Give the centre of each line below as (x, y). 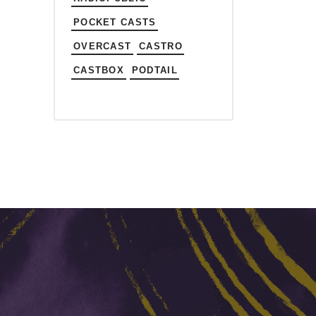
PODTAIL (154, 70)
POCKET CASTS (115, 22)
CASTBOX (99, 70)
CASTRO (160, 46)
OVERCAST (102, 46)
